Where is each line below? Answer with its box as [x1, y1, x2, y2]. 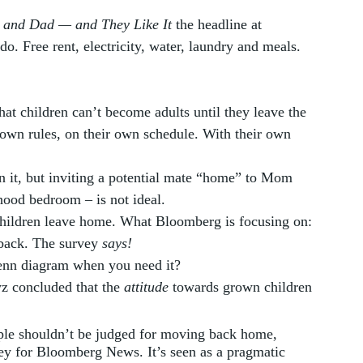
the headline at [172, 15, 266, 32]
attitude [124, 278, 169, 295]
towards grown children [169, 278, 316, 295]
